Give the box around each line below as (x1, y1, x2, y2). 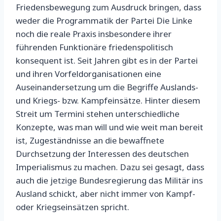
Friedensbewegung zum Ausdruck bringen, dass (16, 1, 201, 13)
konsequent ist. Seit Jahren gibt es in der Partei (16, 55, 198, 67)
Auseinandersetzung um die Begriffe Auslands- (16, 81, 198, 93)
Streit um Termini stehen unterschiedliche (16, 108, 180, 120)
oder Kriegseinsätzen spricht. (16, 201, 129, 213)
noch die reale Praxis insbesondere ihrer (16, 28, 172, 40)
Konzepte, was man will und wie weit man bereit (16, 121, 203, 133)
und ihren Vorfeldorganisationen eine (16, 68, 161, 80)
